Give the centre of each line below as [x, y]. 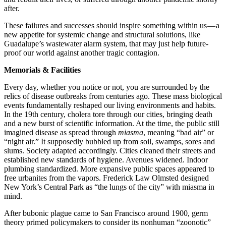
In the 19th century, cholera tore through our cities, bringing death [108, 115]
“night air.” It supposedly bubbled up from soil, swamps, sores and [109, 142]
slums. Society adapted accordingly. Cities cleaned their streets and [110, 151]
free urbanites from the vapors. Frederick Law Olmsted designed [106, 178]
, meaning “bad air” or [179, 133]
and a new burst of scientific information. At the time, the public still [112, 124]
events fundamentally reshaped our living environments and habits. [110, 105]
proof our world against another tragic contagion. [83, 53]
